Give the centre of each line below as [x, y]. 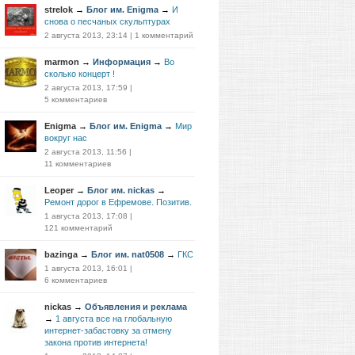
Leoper [59, 190]
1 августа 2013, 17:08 [86, 216]
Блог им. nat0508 [128, 254]
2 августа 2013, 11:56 [86, 152]
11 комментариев [78, 164]
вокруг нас [66, 138]
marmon [62, 62]
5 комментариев [76, 99]
